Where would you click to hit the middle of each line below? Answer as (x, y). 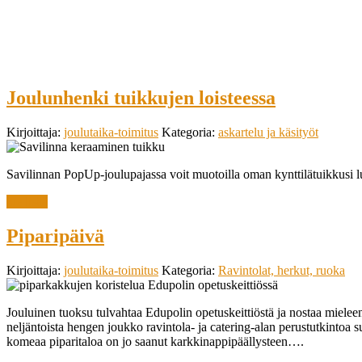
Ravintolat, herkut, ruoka (282, 270)
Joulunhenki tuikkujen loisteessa (141, 97)
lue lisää (27, 201)
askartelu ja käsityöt (268, 132)
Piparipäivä (55, 236)
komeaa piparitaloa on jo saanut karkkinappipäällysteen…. (155, 341)
